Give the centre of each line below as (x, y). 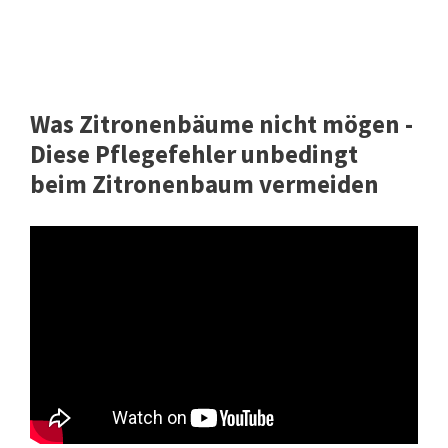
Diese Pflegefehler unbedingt (194, 154)
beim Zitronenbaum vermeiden (204, 184)
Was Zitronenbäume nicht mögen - (221, 124)
